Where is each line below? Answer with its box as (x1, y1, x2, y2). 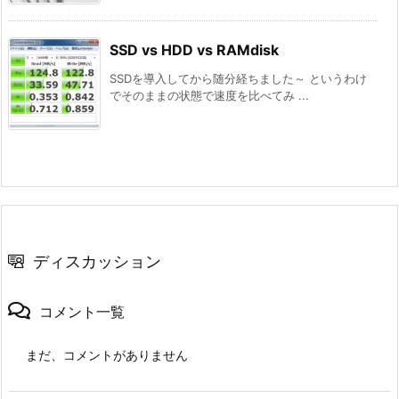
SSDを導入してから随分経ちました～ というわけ (110, 71, 367, 86)
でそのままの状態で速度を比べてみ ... (110, 88, 309, 103)
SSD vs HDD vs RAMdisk (110, 41, 279, 60)
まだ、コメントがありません (26, 347, 188, 363)
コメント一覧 (39, 303, 125, 322)
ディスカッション (33, 252, 161, 272)
